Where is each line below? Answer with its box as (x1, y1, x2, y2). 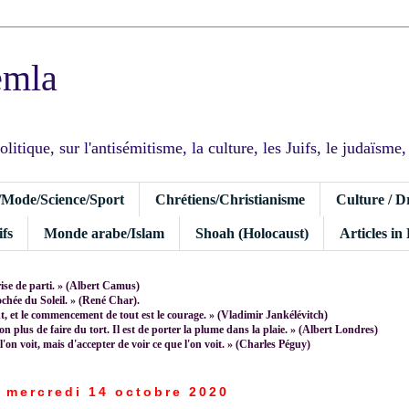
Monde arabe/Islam (44, 225, 164, 241)
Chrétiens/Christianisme (155, 191, 305, 207)
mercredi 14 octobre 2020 (5, 383, 229, 399)
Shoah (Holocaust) (195, 225, 309, 241)
